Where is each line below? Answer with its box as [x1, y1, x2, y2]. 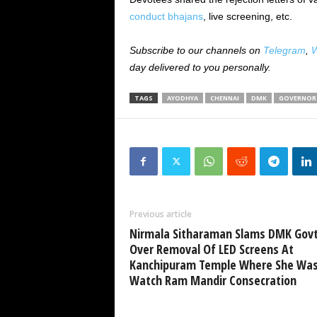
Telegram [263, 45, 306, 56]
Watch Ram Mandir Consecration [129, 272, 296, 289]
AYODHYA [166, 93, 198, 103]
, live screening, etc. [202, 11, 295, 22]
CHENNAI [209, 93, 239, 103]
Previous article [129, 208, 192, 220]
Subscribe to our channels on [129, 45, 263, 56]
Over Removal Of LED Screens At [129, 241, 294, 258]
